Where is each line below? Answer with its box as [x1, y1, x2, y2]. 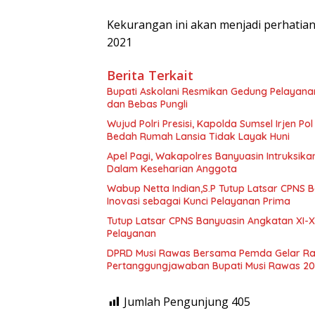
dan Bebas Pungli [107, 98, 188, 111]
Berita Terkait [107, 67, 193, 84]
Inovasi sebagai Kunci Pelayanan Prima [107, 195, 290, 208]
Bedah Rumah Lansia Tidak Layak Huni [107, 130, 290, 143]
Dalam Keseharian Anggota [107, 162, 237, 176]
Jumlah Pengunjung [124, 294, 229, 310]
